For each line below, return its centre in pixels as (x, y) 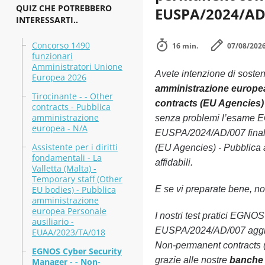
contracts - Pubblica (71, 107)
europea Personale (69, 211)
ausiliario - (53, 222)
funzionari (52, 56)
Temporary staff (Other (77, 179)
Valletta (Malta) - (64, 168)
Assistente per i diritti (75, 147)
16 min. (185, 46)
